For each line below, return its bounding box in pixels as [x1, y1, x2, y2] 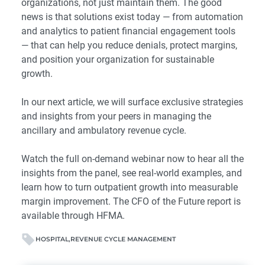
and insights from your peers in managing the [21, 111, 211, 122]
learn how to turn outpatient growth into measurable [21, 182, 238, 193]
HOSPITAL [35, 235, 69, 244]
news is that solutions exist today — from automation [21, 11, 243, 23]
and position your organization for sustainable [21, 54, 214, 66]
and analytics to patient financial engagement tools [21, 25, 235, 37]
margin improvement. [21, 196, 113, 208]
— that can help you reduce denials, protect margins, [21, 40, 237, 51]
